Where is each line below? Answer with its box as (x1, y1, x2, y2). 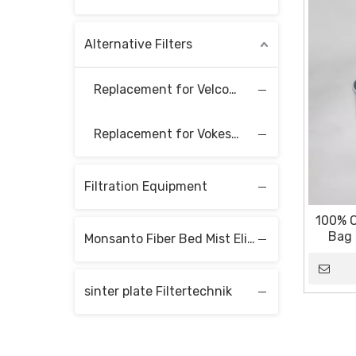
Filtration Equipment (84, 178, 207, 194)
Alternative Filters (84, 36, 192, 52)
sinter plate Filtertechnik (84, 283, 232, 299)
